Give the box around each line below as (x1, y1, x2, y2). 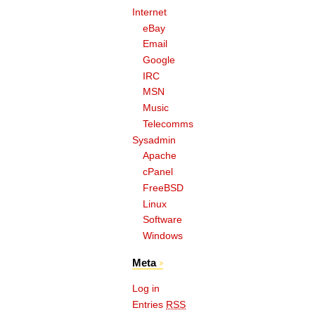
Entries (132, 300, 167, 311)
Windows (143, 230, 184, 241)
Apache (143, 150, 177, 162)
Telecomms (143, 118, 194, 129)
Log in (132, 283, 160, 295)
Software (143, 214, 183, 226)
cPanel (143, 167, 174, 178)
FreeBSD (143, 182, 184, 193)
